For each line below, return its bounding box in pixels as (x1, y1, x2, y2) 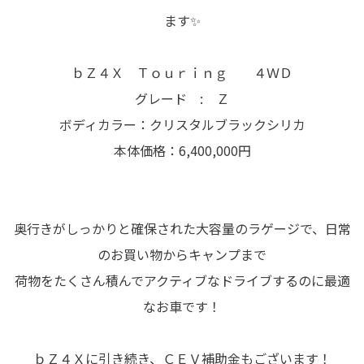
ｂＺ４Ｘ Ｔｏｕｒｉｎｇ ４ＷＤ (71, 62, 292, 82)
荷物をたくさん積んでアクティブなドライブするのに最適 (14, 270, 350, 290)
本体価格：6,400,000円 (113, 140, 251, 160)
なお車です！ (143, 296, 221, 316)
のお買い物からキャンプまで (97, 244, 266, 264)
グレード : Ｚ (135, 88, 229, 108)
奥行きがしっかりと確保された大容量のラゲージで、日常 (13, 218, 351, 238)
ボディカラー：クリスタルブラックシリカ (58, 114, 305, 134)
